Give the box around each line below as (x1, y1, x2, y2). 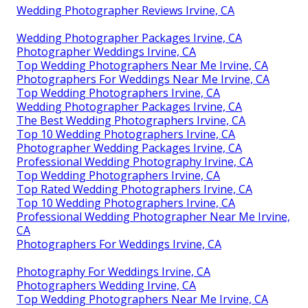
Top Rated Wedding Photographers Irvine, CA (16, 181, 252, 197)
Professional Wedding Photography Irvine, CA (16, 153, 253, 169)
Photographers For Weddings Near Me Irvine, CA (16, 71, 269, 87)
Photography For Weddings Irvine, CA (16, 263, 210, 279)
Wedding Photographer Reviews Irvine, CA (16, 2, 234, 18)
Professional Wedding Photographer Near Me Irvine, (16, 208, 290, 224)
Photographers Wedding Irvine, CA (16, 277, 196, 293)
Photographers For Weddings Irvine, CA (16, 236, 221, 252)
